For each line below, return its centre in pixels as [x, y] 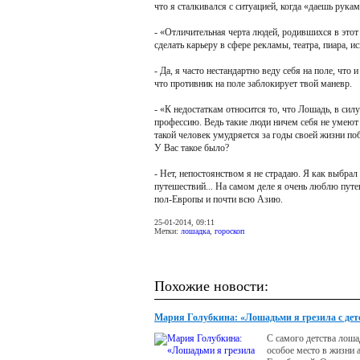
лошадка [195, 231]
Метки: [168, 231]
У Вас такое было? [192, 148]
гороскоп [229, 231]
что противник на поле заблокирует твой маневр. [253, 84]
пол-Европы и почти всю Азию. [219, 199]
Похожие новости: [211, 286]
